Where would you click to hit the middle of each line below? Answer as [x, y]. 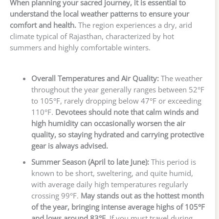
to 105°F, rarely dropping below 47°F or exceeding [116, 101]
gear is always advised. [69, 146]
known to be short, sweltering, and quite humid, [112, 173]
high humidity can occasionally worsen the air [108, 123]
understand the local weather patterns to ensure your [99, 14]
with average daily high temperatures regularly [109, 185]
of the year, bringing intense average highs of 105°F [118, 207]
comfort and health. [43, 25]
